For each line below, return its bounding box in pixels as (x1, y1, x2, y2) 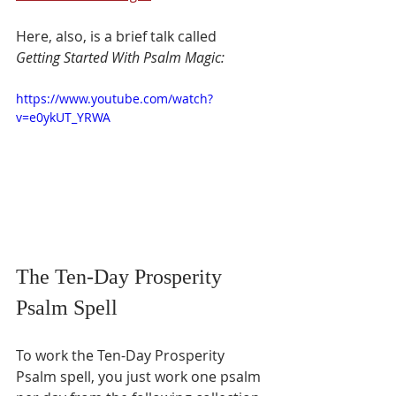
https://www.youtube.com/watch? (16, 90, 213, 107)
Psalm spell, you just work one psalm (16, 366, 264, 386)
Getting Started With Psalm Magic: (16, 48, 225, 67)
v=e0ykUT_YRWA (16, 109, 110, 126)
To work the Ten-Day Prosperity (16, 345, 228, 365)
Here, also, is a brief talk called (16, 27, 220, 46)
